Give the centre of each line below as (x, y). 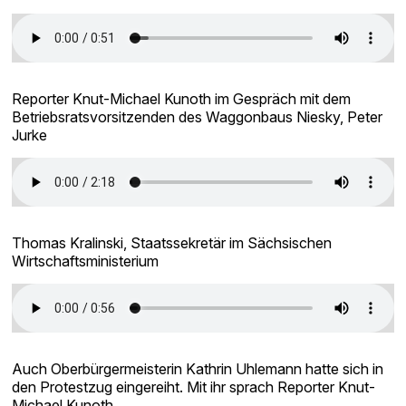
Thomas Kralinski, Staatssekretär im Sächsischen (172, 243)
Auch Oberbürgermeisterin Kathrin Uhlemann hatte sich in (198, 369)
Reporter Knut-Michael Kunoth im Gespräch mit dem (182, 99)
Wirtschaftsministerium (86, 261)
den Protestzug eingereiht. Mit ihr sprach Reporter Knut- (194, 387)
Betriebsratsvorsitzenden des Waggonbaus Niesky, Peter (198, 117)
